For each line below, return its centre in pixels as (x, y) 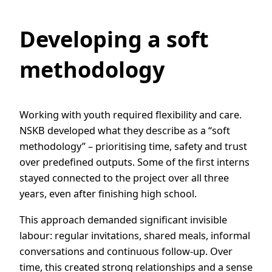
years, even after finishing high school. (108, 194)
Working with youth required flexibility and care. (131, 115)
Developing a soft (114, 39)
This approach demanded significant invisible (123, 219)
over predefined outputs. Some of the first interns (134, 162)
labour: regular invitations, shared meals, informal (135, 235)
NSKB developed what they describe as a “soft (125, 131)
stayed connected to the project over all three (124, 178)
